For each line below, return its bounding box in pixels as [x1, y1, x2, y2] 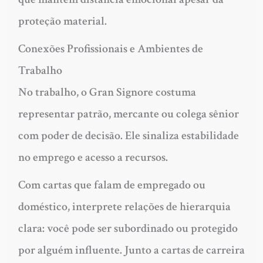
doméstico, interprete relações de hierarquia [18, 198, 231, 214]
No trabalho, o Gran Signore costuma [18, 84, 196, 100]
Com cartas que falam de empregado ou [18, 177, 205, 193]
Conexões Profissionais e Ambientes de [18, 41, 203, 56]
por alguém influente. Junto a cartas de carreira [18, 242, 245, 258]
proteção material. [18, 13, 107, 29]
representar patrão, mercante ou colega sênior [18, 106, 239, 122]
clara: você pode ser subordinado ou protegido [18, 220, 238, 236]
